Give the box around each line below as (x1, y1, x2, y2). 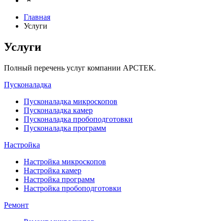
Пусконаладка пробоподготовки (24, 114, 133, 123)
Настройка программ (24, 175, 95, 184)
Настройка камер (24, 166, 81, 175)
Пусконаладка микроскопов (24, 97, 117, 106)
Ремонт (4, 200, 29, 209)
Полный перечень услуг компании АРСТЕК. (4, 63, 156, 72)
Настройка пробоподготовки (24, 184, 121, 192)
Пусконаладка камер (24, 106, 93, 114)
